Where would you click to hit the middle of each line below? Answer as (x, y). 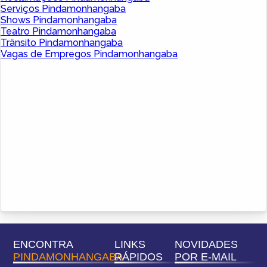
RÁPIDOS (138, 257)
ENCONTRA (43, 245)
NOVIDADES (206, 245)
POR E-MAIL (205, 257)
